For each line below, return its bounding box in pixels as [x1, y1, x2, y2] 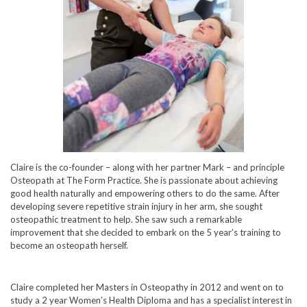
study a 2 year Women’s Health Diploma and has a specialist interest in [10, 294, 292, 306]
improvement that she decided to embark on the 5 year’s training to [10, 226, 281, 238]
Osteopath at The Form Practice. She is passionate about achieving [10, 174, 278, 186]
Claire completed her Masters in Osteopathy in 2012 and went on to [10, 281, 284, 293]
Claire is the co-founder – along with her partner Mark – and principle [10, 161, 284, 173]
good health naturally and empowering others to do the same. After [10, 187, 280, 199]
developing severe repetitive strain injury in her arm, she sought [10, 200, 262, 212]
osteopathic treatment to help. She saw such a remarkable [10, 213, 242, 225]
